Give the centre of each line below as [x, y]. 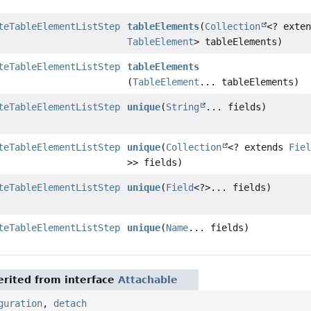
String [183, 107]
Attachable [148, 280]
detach [70, 304]
